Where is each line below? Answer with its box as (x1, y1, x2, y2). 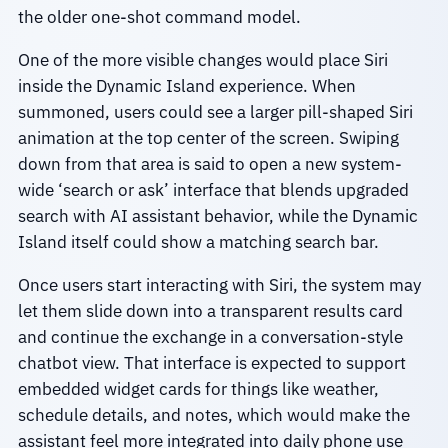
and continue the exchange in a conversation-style (17, 325, 403, 348)
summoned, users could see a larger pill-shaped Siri (17, 100, 413, 123)
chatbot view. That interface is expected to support (17, 351, 406, 374)
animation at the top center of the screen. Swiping (17, 126, 399, 149)
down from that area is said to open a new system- (17, 152, 402, 175)
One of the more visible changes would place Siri (17, 48, 388, 71)
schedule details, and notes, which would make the (17, 403, 410, 426)
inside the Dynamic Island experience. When (17, 74, 356, 97)
